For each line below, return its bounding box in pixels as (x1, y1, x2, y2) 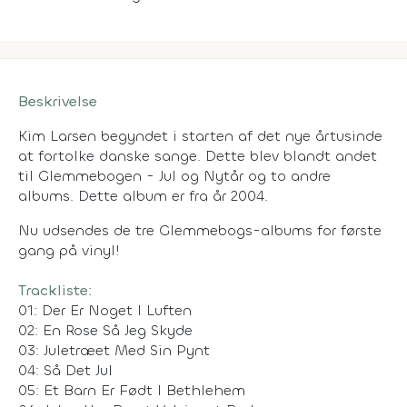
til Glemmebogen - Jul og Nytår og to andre (18, 165, 331, 185)
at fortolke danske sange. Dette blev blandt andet (18, 145, 377, 165)
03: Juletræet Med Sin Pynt (18, 340, 210, 360)
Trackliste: (18, 280, 92, 300)
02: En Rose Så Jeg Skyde (18, 320, 193, 340)
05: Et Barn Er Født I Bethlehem (18, 380, 245, 400)
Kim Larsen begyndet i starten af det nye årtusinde (18, 125, 382, 145)
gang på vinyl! (18, 240, 120, 260)
